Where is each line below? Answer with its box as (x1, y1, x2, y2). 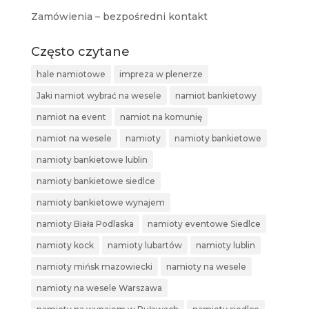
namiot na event (36, 112, 106, 123)
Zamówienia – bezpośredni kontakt (30, 10, 208, 23)
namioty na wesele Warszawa (36, 283, 162, 294)
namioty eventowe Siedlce (147, 219, 261, 230)
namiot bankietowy (175, 90, 257, 101)
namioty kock (36, 240, 94, 251)
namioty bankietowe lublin (36, 154, 148, 166)
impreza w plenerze (119, 69, 203, 80)
